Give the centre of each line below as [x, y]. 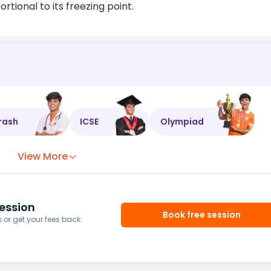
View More [43, 157]
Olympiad [182, 121]
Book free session [202, 214]
